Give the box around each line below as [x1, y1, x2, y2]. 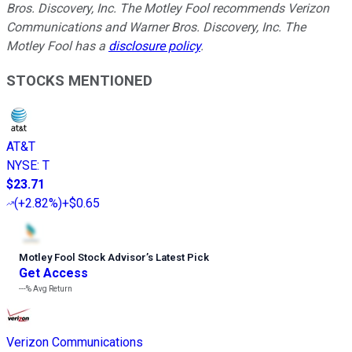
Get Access [19, 266, 88, 281]
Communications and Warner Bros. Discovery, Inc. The [6, 19, 306, 35]
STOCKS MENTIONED [6, 72, 152, 90]
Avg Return [31, 284, 72, 294]
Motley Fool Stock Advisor [19, 251, 146, 264]
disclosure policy [108, 38, 200, 53]
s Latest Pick [148, 251, 209, 264]
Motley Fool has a [6, 38, 108, 53]
